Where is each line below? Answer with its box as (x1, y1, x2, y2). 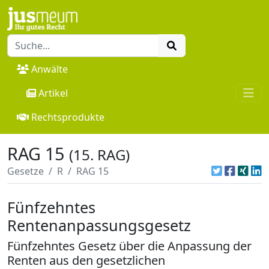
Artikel (38, 86, 68, 100)
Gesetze (7, 164, 44, 178)
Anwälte (31, 62, 68, 76)
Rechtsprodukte (31, 110, 104, 124)
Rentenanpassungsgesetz (7, 214, 191, 235)
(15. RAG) (69, 144, 130, 165)
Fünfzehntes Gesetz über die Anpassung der (7, 237, 252, 254)
